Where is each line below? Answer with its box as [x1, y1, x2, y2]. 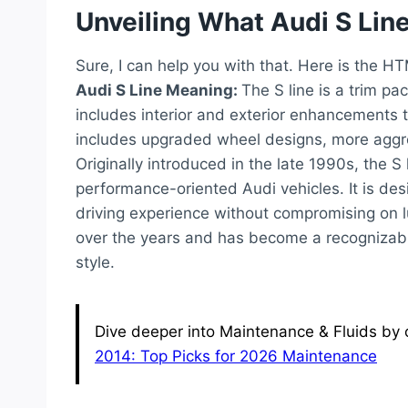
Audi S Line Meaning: [76, 81, 241, 100]
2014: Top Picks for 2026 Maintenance [95, 347, 377, 366]
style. [76, 253, 115, 272]
